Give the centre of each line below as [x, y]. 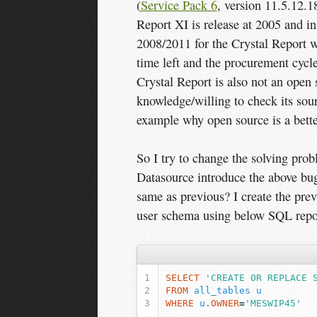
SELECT [182, 278]
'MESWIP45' [273, 304]
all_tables [222, 291]
